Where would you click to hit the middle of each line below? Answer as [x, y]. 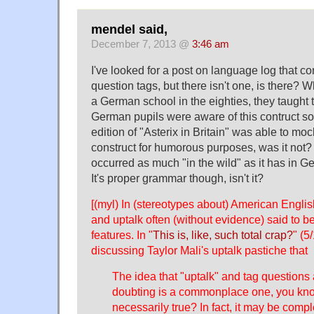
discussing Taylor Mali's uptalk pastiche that [199, 251]
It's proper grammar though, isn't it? [177, 178]
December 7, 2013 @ [142, 45]
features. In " [122, 235]
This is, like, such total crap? [223, 235]
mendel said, [129, 30]
